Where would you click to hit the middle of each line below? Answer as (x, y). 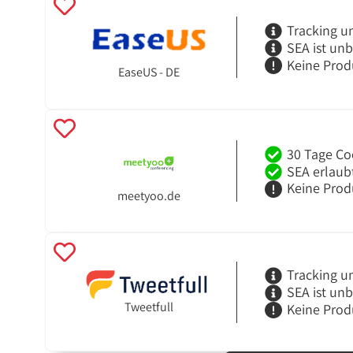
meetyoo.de (149, 196)
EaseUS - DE (149, 72)
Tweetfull (149, 307)
